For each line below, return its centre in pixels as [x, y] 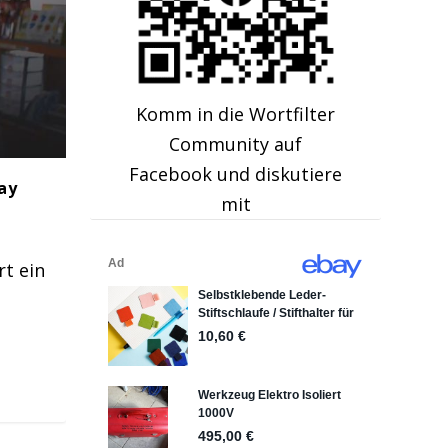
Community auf [236, 144]
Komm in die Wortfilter [236, 114]
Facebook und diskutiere [236, 174]
